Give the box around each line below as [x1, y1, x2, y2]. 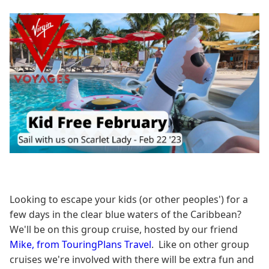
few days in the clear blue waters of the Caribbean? [10, 208, 244, 222]
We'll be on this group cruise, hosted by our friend [10, 223, 238, 237]
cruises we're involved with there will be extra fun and [10, 253, 254, 267]
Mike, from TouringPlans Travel [10, 238, 151, 252]
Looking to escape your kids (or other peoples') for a [10, 193, 248, 207]
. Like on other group [151, 238, 249, 252]
